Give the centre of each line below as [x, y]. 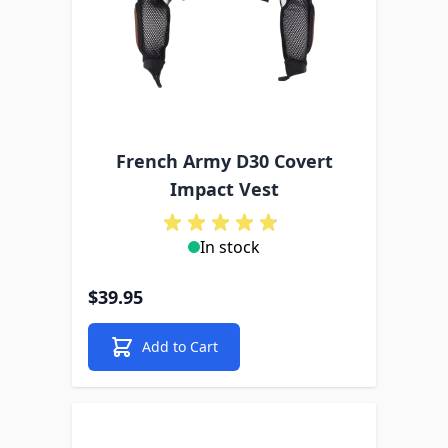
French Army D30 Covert [224, 161]
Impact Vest [224, 189]
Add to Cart [180, 346]
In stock [230, 247]
